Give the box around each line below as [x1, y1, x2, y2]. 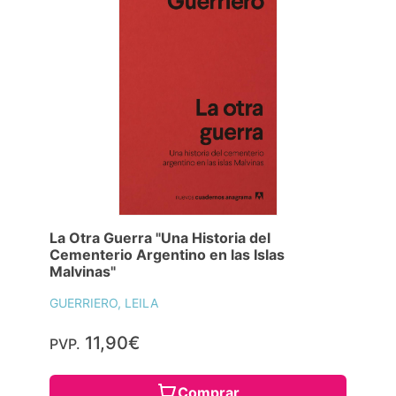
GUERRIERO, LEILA [49, 294, 158, 310]
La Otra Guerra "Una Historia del [49, 228, 270, 247]
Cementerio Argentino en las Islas [49, 245, 285, 263]
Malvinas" [49, 262, 116, 280]
